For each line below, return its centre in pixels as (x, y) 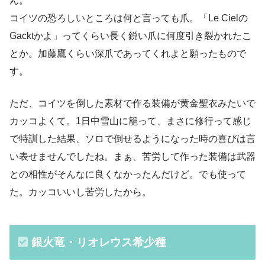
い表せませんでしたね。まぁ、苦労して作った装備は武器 (132, 157)
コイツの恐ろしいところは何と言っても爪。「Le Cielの (129, 18)
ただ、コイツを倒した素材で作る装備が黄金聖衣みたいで (132, 104)
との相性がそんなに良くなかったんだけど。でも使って (128, 174)
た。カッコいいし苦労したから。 (80, 192)
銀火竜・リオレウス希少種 (98, 242)
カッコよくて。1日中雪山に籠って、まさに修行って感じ (130, 121)
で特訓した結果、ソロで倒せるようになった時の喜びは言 (132, 139)
